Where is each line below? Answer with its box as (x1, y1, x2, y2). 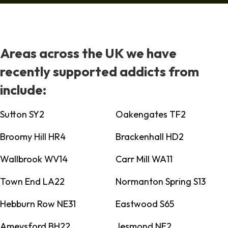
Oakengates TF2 (115, 108, 186, 121)
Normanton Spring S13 (115, 176, 206, 188)
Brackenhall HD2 (115, 131, 184, 143)
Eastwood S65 (115, 198, 174, 210)
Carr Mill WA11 (115, 153, 173, 165)
